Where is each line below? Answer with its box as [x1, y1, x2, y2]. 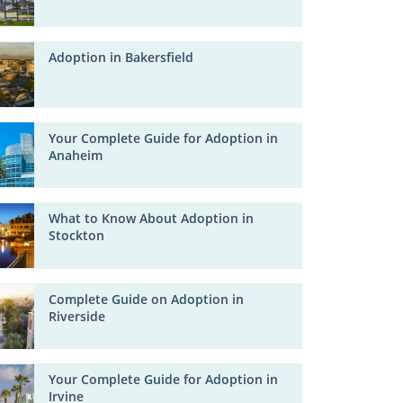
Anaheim [49, 147, 103, 164]
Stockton [49, 228, 105, 245]
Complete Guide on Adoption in [49, 291, 245, 308]
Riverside [49, 308, 106, 325]
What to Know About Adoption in [49, 210, 255, 228]
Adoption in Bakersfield [49, 49, 194, 66]
